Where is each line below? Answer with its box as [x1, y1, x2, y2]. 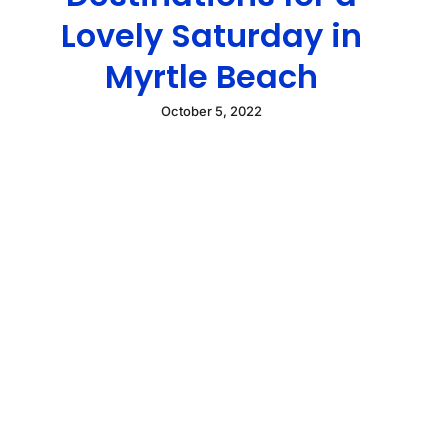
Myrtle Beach [104, 53, 318, 99]
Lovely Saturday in [60, 12, 362, 58]
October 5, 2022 [160, 102, 262, 119]
